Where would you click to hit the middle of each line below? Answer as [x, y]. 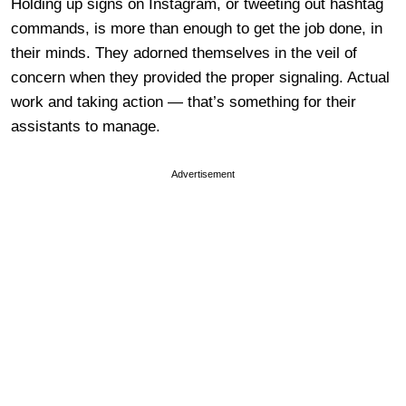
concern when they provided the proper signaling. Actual [200, 77]
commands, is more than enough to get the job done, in [197, 28]
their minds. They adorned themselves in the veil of [184, 53]
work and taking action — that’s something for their [184, 101]
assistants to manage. [86, 126]
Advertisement [203, 174]
